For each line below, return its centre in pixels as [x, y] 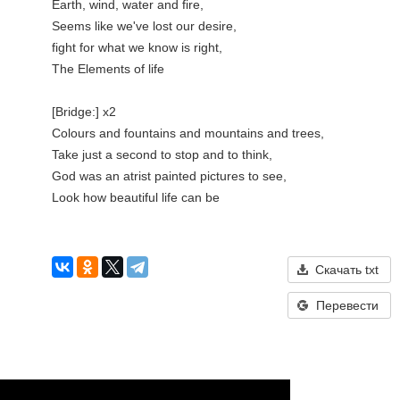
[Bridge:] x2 [84, 112]
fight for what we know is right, [137, 47]
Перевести [347, 305]
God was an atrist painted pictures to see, [169, 176]
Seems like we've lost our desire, [144, 26]
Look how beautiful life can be [136, 197]
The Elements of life [108, 69]
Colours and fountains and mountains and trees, [188, 133]
